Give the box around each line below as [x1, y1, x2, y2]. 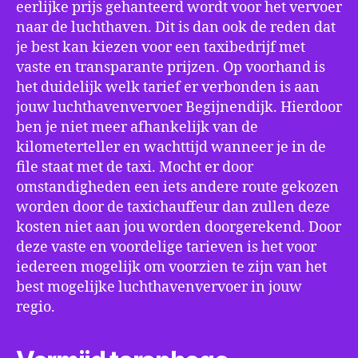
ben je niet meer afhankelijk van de [16, 118, 258, 137]
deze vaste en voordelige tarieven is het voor [16, 238, 316, 257]
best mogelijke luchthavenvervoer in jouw [16, 278, 302, 296]
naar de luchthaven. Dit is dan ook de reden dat [16, 18, 336, 37]
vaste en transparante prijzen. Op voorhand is [16, 58, 325, 77]
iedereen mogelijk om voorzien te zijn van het [16, 258, 327, 276]
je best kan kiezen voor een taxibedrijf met [16, 38, 305, 57]
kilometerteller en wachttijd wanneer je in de [16, 138, 326, 157]
